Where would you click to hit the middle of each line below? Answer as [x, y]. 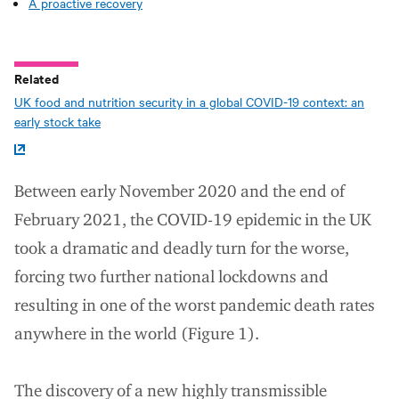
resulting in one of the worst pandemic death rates [195, 305]
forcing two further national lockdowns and [171, 277]
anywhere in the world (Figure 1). [137, 334]
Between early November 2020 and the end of [179, 191]
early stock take [57, 122]
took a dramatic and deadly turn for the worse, [182, 248]
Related [37, 78]
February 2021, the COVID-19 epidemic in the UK [193, 220]
